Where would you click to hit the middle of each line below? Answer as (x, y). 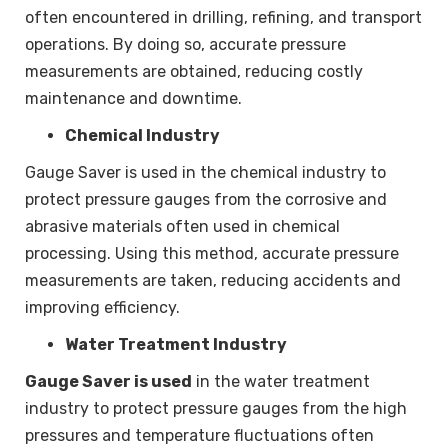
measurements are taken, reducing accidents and (213, 280)
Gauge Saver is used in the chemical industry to (205, 172)
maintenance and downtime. (133, 98)
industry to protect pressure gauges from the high (216, 408)
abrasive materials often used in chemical (182, 226)
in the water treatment (281, 381)
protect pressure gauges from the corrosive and (206, 199)
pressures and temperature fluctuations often (199, 435)
